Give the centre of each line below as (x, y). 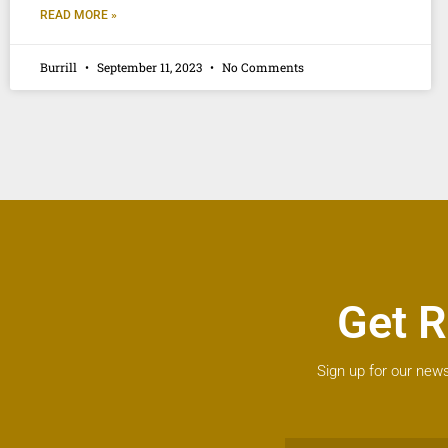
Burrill (60, 66)
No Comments (261, 66)
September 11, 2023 (149, 66)
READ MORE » (78, 14)
